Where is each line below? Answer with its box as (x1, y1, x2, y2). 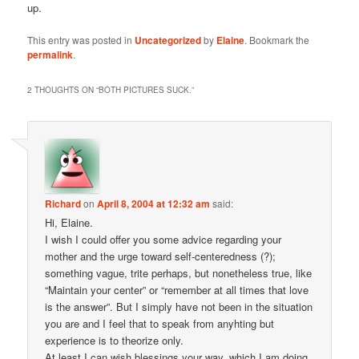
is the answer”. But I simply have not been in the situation (45, 298, 313, 314)
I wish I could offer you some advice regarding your (45, 231, 282, 247)
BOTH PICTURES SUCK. (99, 83, 192, 95)
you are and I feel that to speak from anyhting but (45, 315, 275, 331)
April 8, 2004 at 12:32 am (97, 196, 211, 211)
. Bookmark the (244, 33, 310, 47)
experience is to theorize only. (45, 332, 184, 348)
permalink (27, 47, 74, 63)
